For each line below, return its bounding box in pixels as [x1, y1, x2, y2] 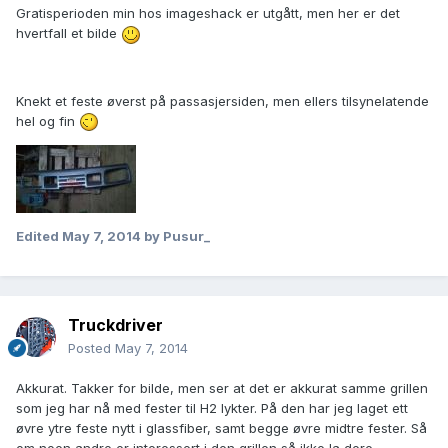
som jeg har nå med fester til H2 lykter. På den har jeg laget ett [16, 400, 408, 417]
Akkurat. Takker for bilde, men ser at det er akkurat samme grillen [16, 380, 428, 397]
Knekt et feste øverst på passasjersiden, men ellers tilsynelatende [16, 92, 429, 109]
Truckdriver [68, 315, 163, 336]
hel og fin [16, 112, 79, 129]
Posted [68, 340, 115, 357]
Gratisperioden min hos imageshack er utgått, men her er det [16, 5, 400, 22]
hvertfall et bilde [16, 25, 121, 42]
